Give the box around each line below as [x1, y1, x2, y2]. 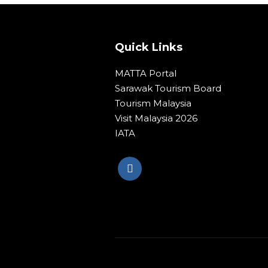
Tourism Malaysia [115, 97, 191, 109]
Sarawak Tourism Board [115, 82, 221, 94]
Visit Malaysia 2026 [115, 112, 197, 124]
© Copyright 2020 [115, 251, 179, 261]
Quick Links [115, 41, 182, 54]
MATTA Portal [115, 67, 176, 79]
